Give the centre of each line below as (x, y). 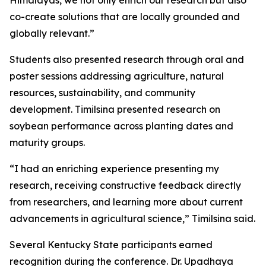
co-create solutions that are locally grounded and (125, 17)
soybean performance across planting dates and (121, 126)
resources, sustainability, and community (102, 93)
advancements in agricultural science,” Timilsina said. (132, 218)
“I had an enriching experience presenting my (114, 169)
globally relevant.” (52, 33)
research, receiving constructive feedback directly (125, 185)
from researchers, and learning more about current (126, 202)
